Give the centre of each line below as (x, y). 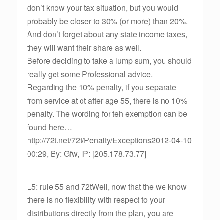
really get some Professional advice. (90, 74)
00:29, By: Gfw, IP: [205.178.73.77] (87, 153)
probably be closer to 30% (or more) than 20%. (107, 21)
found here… (50, 127)
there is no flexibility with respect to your (96, 200)
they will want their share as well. (84, 47)
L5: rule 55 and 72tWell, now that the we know (107, 186)
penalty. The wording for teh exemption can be (107, 114)
